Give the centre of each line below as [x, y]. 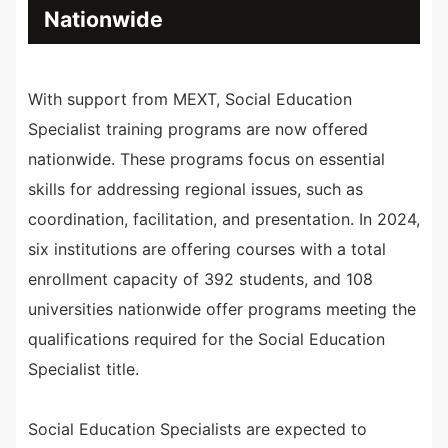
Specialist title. [83, 369]
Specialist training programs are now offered [198, 129]
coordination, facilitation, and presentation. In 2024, [224, 219]
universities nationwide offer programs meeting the [222, 309]
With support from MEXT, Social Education [190, 99]
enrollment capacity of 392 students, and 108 [200, 279]
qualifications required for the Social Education [206, 339]
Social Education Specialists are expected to [197, 429]
